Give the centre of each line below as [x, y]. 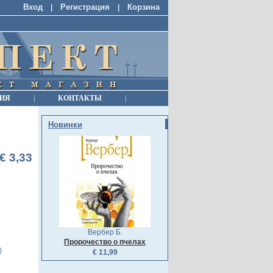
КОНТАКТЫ [80, 98]
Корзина [144, 7]
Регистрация [85, 7]
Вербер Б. [105, 232]
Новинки [65, 125]
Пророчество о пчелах [105, 242]
